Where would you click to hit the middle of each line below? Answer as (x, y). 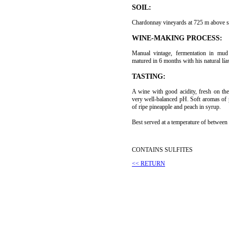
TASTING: (149, 76)
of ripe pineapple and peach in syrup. (176, 107)
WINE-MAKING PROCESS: (177, 38)
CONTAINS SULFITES (162, 150)
